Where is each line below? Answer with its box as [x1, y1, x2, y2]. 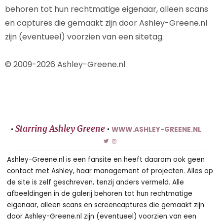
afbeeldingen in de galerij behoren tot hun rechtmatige [7, 188, 193, 198]
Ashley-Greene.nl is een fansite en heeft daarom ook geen [7, 154, 205, 164]
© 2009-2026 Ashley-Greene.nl [5, 59, 125, 71]
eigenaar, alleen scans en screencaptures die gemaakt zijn [7, 200, 205, 210]
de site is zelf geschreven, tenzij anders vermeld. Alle [7, 177, 184, 187]
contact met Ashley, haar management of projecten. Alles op [7, 166, 214, 176]
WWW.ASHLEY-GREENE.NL [111, 125, 201, 135]
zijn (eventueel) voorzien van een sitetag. [5, 31, 164, 43]
